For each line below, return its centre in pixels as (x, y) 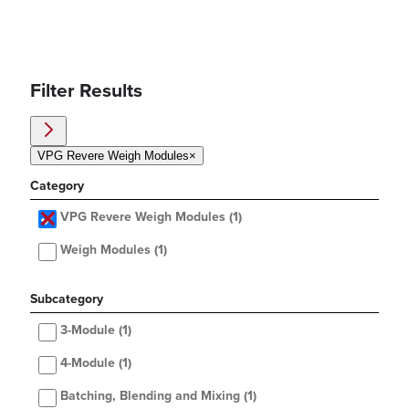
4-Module (88, 363)
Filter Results (86, 91)
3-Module (88, 330)
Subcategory (67, 299)
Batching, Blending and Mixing (150, 396)
